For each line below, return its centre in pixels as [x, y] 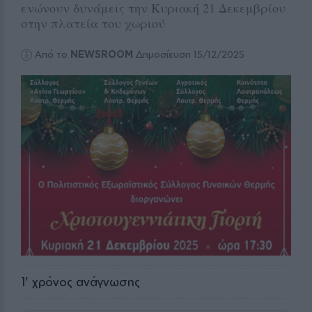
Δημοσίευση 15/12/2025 [189, 54]
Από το [53, 54]
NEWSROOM [102, 54]
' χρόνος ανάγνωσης [83, 281]
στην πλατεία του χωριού [93, 23]
